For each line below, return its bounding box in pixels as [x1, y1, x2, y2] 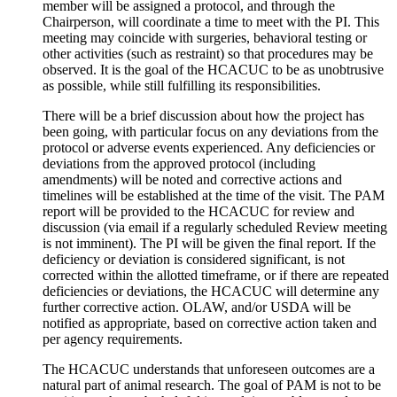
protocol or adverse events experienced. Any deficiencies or [43, 140, 375, 156]
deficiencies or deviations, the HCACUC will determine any [43, 284, 379, 300]
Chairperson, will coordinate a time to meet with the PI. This [43, 14, 379, 30]
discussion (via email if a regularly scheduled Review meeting [43, 220, 387, 236]
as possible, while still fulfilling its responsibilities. [43, 78, 321, 94]
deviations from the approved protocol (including [43, 156, 315, 172]
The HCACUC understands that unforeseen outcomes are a [43, 362, 375, 378]
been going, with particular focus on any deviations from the [43, 124, 378, 140]
